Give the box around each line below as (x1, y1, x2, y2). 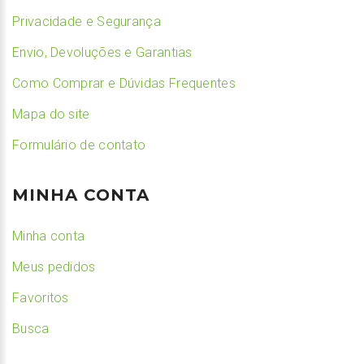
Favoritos (12, 289, 69, 305)
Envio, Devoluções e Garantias (12, 44, 193, 60)
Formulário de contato (12, 136, 146, 153)
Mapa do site (12, 106, 90, 122)
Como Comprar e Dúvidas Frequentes (12, 75, 236, 91)
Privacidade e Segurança (12, 13, 161, 29)
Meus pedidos (12, 258, 96, 275)
